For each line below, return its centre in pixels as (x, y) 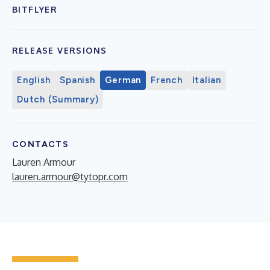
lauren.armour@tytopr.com (70, 177)
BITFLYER (35, 9)
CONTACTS (41, 144)
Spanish (77, 80)
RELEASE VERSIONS (60, 50)
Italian (206, 80)
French (167, 80)
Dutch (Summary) (58, 99)
